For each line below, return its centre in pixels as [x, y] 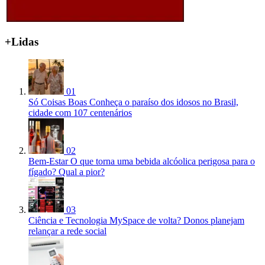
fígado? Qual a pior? [67, 172]
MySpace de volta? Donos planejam [177, 221]
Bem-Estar [48, 161]
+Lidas [22, 41]
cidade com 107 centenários [80, 113]
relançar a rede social [67, 231]
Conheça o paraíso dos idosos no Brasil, [164, 102]
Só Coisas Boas [58, 102]
